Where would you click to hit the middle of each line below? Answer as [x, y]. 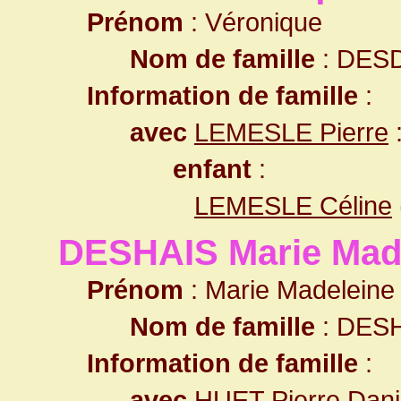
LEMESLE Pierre [291, 132]
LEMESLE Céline [293, 205]
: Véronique [253, 22]
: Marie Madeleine [289, 290]
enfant [212, 169]
